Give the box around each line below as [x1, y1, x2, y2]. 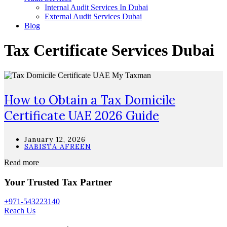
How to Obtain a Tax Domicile [4, 92, 175, 108]
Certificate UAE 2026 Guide [4, 107, 159, 124]
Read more [4, 158, 39, 167]
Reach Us [4, 206, 35, 215]
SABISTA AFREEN [24, 141, 91, 151]
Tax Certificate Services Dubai [4, 41, 214, 60]
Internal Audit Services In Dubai [45, 3, 148, 12]
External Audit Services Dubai [45, 12, 142, 21]
